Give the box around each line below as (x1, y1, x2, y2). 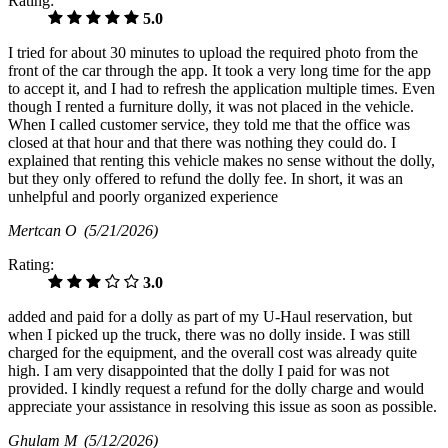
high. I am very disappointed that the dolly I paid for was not (8, 362, 389, 380)
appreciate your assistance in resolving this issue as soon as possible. (8, 398, 437, 416)
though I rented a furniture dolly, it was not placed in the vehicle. (8, 98, 414, 116)
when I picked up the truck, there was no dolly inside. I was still (8, 326, 410, 344)
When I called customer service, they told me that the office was (8, 116, 410, 134)
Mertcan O (8, 222, 84, 240)
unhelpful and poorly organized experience (8, 188, 278, 206)
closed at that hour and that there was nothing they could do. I (8, 134, 396, 152)
